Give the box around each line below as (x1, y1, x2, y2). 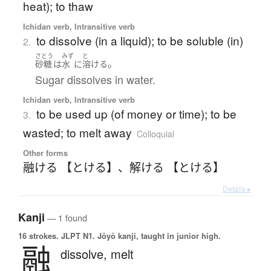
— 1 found (45, 211, 87, 224)
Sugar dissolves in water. (34, 71, 155, 87)
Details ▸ (223, 183, 251, 194)
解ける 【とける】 (129, 158, 224, 175)
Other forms (22, 146, 68, 158)
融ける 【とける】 (22, 158, 118, 175)
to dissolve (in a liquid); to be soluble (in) (36, 32, 243, 49)
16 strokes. (18, 229, 59, 241)
